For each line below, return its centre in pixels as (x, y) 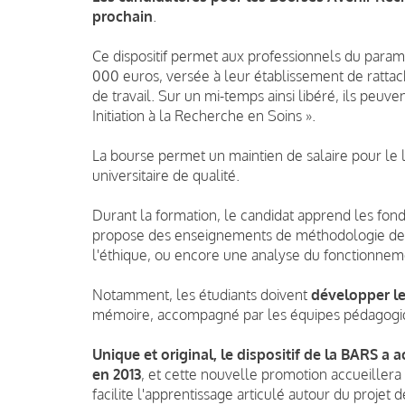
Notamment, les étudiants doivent (202, 294)
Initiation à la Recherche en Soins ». (204, 115)
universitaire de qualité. (166, 175)
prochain (122, 16)
